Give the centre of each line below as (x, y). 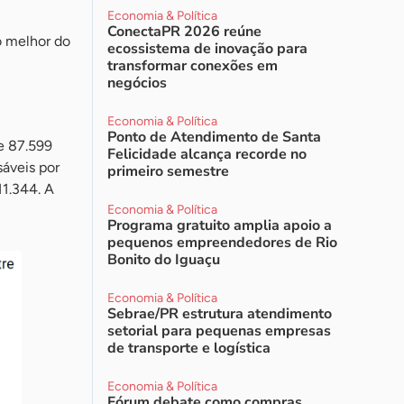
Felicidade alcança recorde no (207, 154)
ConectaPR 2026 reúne (184, 32)
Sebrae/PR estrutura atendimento (220, 314)
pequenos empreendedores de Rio (222, 243)
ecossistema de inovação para (207, 49)
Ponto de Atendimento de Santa (214, 137)
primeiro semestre (168, 171)
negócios (137, 83)
